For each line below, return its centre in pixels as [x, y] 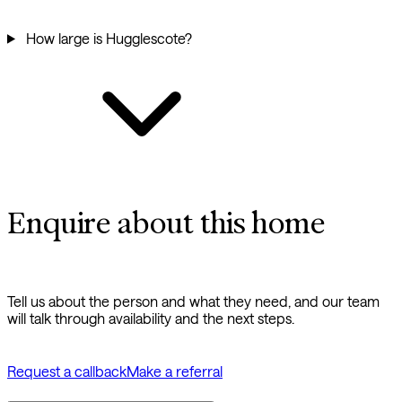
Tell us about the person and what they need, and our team [193, 301]
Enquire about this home [166, 224]
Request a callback [67, 371]
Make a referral [175, 371]
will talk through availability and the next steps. [151, 318]
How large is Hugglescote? [107, 38]
